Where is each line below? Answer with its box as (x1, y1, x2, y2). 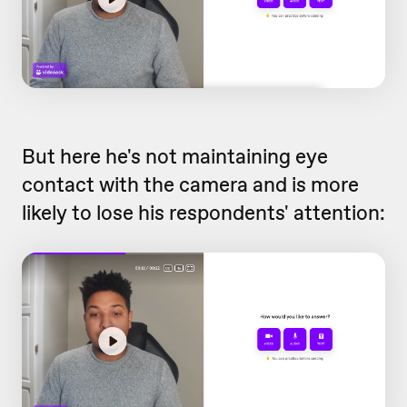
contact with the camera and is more (22, 171, 359, 199)
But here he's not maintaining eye (22, 143, 328, 171)
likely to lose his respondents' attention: (22, 199, 385, 227)
